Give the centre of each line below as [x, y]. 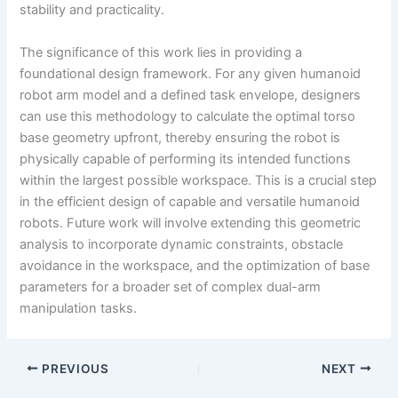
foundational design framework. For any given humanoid [191, 73]
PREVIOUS [74, 368]
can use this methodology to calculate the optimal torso [188, 116]
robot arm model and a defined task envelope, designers [191, 95]
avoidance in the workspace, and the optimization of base [195, 265]
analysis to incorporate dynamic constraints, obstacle [182, 244]
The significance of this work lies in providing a [161, 52]
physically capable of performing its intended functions [186, 159]
